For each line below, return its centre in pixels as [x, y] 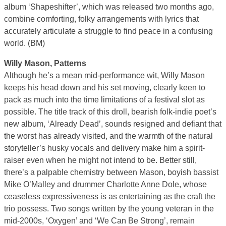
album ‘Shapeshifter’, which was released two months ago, [109, 7]
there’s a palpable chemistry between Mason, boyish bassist [111, 172]
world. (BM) [24, 43]
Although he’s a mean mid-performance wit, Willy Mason [104, 75]
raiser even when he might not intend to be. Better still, [100, 160]
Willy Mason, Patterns [45, 63]
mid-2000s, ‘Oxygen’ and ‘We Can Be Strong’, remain [99, 220]
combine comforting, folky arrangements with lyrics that [101, 19]
